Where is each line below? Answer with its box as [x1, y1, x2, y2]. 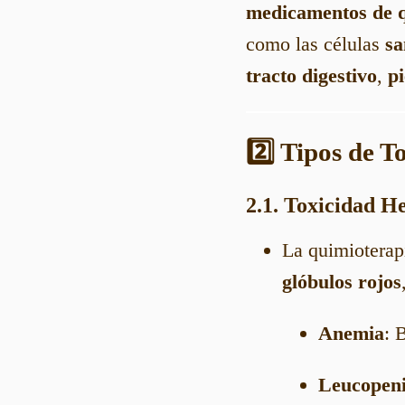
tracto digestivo [246, 63, 377, 87]
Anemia [318, 322, 384, 345]
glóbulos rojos [282, 270, 401, 294]
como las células [246, 32, 385, 55]
